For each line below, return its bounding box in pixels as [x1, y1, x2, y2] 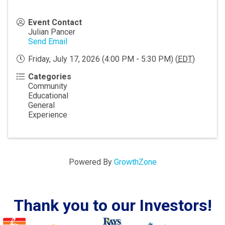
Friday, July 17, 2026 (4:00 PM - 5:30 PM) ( [28, 54, 178, 64]
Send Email [28, 36, 67, 46]
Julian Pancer [28, 27, 75, 37]
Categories [28, 71, 71, 81]
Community [28, 81, 67, 91]
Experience [28, 109, 67, 120]
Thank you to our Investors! [13, 195, 212, 215]
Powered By [68, 157, 114, 167]
